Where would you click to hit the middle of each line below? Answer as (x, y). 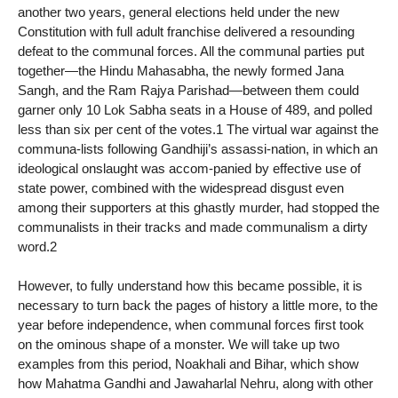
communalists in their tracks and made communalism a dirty (193, 227)
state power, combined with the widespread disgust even (181, 187)
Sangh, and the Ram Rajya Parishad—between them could (188, 90)
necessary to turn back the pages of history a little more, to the (198, 306)
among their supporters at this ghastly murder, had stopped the (199, 207)
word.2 (37, 246)
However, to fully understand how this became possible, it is (190, 286)
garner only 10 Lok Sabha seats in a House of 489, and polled (195, 109)
